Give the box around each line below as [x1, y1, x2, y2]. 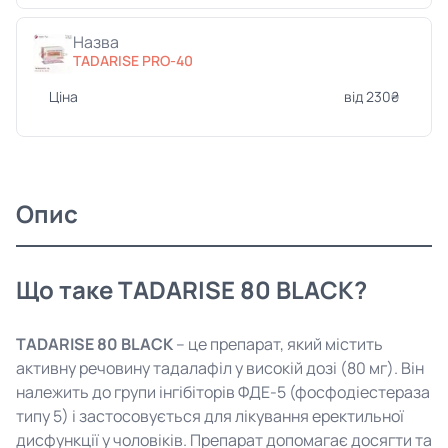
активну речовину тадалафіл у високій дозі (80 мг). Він [16, 357, 424, 379]
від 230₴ [344, 87, 399, 106]
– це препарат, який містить [173, 333, 383, 355]
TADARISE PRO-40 [73, 51, 193, 70]
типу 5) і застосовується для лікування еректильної [16, 405, 404, 427]
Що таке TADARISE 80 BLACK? [16, 273, 367, 306]
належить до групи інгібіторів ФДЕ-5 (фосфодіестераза [16, 381, 430, 403]
